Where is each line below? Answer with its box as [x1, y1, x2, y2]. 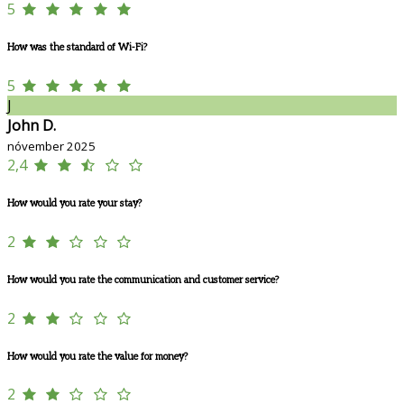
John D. [7, 115, 56, 135]
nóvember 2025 [7, 137, 96, 154]
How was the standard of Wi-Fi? [7, 41, 147, 53]
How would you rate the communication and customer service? [7, 273, 279, 286]
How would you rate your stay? [7, 197, 142, 209]
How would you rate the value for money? [7, 350, 188, 363]
